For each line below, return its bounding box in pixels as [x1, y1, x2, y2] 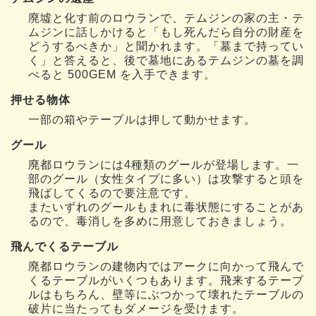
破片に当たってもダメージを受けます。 [28, 302, 244, 315]
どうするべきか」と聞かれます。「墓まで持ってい [28, 39, 304, 52]
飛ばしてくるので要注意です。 [28, 186, 196, 199]
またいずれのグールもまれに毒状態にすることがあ [28, 200, 304, 213]
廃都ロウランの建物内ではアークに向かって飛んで [28, 260, 304, 272]
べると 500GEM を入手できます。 [28, 68, 216, 80]
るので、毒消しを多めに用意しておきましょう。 [28, 214, 292, 227]
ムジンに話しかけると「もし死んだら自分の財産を [28, 25, 304, 38]
